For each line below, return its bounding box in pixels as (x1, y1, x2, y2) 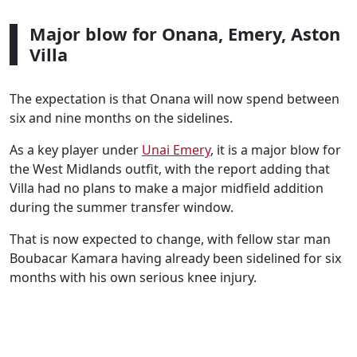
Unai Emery (142, 141, 210, 159)
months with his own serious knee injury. (10, 269, 257, 286)
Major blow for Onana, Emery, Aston (29, 22, 340, 45)
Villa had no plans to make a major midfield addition (10, 179, 324, 197)
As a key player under (10, 141, 142, 159)
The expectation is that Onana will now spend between (10, 90, 339, 108)
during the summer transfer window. (10, 198, 233, 216)
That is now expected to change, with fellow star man (10, 230, 331, 248)
